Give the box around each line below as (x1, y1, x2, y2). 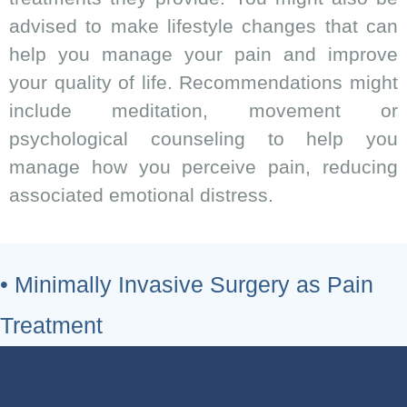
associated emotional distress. (9, 184, 273, 206)
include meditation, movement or (9, 100, 398, 122)
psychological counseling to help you (9, 128, 398, 150)
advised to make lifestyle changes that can (9, 15, 398, 37)
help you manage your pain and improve (9, 44, 398, 65)
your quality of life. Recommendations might (9, 72, 398, 94)
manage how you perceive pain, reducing (9, 156, 398, 178)
